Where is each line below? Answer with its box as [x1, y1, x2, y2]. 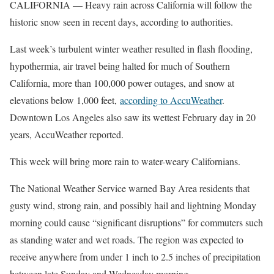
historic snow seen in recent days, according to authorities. [10, 15, 233, 28]
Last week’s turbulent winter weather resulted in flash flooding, [10, 42, 253, 55]
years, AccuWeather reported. [10, 127, 124, 141]
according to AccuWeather [120, 93, 222, 106]
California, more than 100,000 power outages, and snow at [10, 76, 234, 89]
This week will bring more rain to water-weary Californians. [10, 154, 240, 168]
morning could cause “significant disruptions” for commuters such [10, 215, 263, 229]
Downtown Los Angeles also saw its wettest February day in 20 [10, 110, 256, 124]
